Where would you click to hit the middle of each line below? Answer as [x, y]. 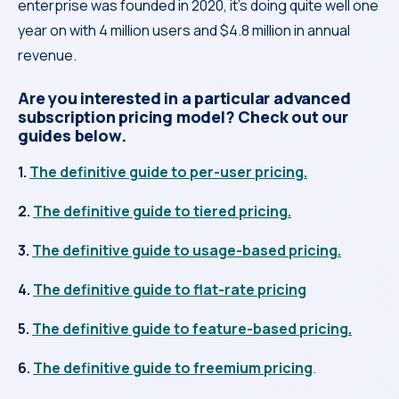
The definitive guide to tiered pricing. [162, 211]
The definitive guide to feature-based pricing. [192, 328]
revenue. [47, 55]
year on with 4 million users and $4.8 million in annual [184, 30]
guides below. [74, 135]
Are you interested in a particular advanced [184, 98]
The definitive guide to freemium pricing [173, 367]
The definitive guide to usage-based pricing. [187, 250]
